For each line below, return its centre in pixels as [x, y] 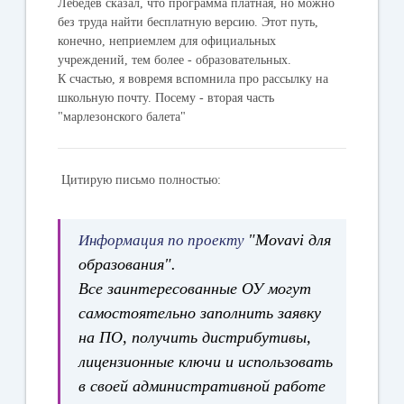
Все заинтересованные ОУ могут [195, 288]
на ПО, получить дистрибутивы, [195, 337]
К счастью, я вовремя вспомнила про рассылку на [193, 78]
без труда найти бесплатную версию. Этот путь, [188, 22]
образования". [128, 264]
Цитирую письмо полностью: [140, 179]
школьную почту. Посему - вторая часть [166, 97]
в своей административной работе [202, 386]
